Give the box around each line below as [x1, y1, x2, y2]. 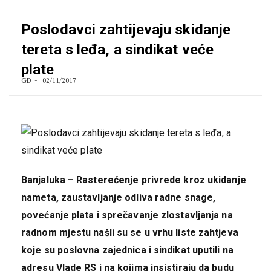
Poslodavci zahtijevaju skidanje [21, 21, 231, 39]
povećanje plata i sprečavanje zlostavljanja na [21, 209, 233, 221]
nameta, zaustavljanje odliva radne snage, [21, 192, 216, 204]
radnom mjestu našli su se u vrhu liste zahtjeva [21, 227, 238, 239]
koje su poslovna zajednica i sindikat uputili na [21, 244, 233, 256]
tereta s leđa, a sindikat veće [21, 41, 214, 59]
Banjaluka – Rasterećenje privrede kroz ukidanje [21, 174, 246, 186]
